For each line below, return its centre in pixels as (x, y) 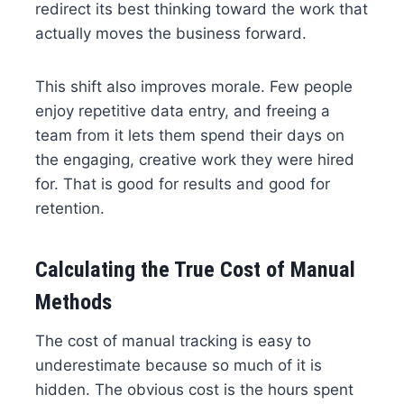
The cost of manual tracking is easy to (173, 341)
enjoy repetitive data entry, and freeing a (182, 111)
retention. (69, 209)
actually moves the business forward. (170, 34)
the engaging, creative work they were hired (194, 160)
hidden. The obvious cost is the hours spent (194, 390)
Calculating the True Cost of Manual (195, 270)
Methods (73, 303)
